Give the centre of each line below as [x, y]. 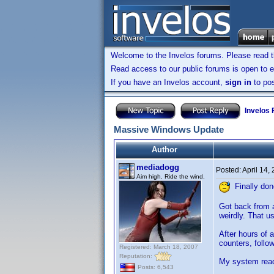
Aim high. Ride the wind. [171, 176]
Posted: [229, 170]
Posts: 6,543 [155, 267]
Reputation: [137, 256]
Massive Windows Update [169, 129]
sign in [238, 82]
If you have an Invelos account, [168, 82]
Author [165, 150]
